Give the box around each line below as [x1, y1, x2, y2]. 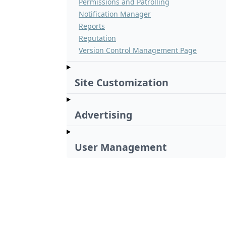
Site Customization [75, 76, 168, 90]
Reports [79, 21, 105, 31]
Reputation [79, 33, 116, 43]
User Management [75, 140, 167, 154]
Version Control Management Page [79, 45, 197, 55]
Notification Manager [79, 9, 151, 19]
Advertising [75, 108, 132, 122]
